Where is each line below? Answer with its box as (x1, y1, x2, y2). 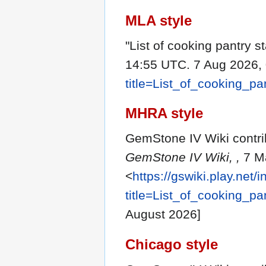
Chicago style (125, 236, 218, 252)
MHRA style (125, 105, 203, 122)
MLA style (125, 12, 192, 28)
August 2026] (125, 207, 201, 221)
